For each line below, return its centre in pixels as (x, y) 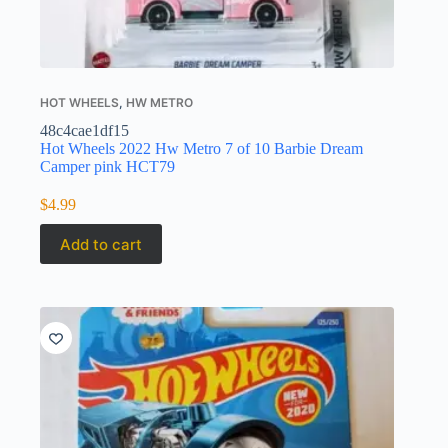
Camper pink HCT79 (107, 167)
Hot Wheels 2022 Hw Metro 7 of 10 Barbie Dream (201, 149)
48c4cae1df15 (84, 131)
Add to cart (101, 244)
